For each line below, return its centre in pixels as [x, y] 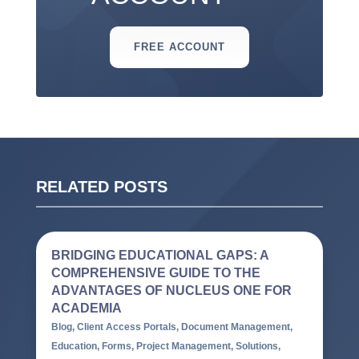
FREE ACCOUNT [179, 47]
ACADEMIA [86, 309]
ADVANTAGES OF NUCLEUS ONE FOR [171, 291]
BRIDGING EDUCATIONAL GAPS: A [159, 256]
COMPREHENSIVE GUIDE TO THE [155, 273]
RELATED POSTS [101, 187]
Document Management [235, 327]
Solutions [256, 347]
